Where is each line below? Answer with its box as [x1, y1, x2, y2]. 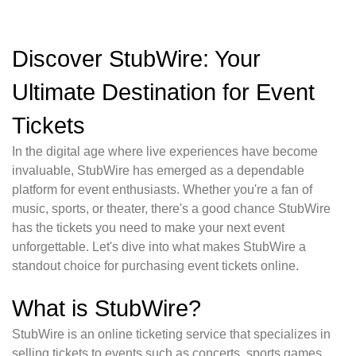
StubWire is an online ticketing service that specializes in [12, 327, 331, 342]
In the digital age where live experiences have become [12, 145, 318, 159]
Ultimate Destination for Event [12, 79, 315, 106]
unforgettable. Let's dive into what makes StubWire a [12, 240, 306, 254]
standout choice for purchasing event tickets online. [12, 259, 299, 273]
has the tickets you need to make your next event [12, 221, 284, 235]
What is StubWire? [12, 296, 201, 322]
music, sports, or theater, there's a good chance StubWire [12, 202, 331, 216]
